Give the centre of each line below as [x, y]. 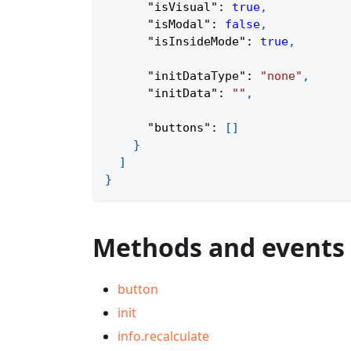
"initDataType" [197, 76]
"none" [281, 76]
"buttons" [179, 128]
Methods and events [219, 248]
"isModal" [179, 25]
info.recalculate [163, 337]
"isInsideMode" [197, 42]
